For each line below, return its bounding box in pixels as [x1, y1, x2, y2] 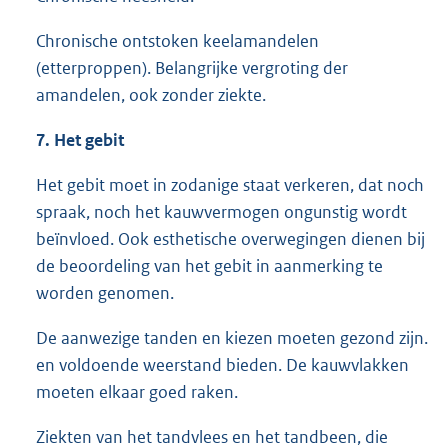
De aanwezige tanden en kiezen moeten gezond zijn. [36, 326, 428, 349]
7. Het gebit [36, 128, 124, 151]
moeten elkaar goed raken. [36, 380, 238, 403]
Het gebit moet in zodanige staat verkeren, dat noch [36, 173, 424, 196]
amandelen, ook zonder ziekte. [36, 83, 266, 106]
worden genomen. [36, 281, 174, 304]
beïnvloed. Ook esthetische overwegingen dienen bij [36, 227, 425, 250]
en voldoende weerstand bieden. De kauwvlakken [36, 353, 409, 376]
